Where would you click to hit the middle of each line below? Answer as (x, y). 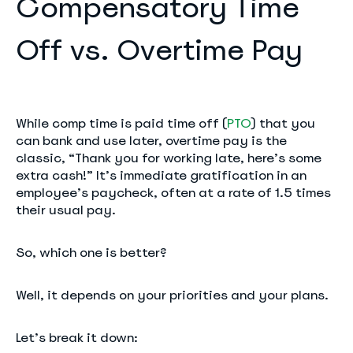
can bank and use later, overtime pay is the (151, 141)
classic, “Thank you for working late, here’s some (169, 158)
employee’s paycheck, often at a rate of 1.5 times (173, 193)
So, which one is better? (91, 253)
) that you (282, 123)
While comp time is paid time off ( (121, 123)
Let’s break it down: (77, 338)
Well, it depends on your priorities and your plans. (172, 295)
